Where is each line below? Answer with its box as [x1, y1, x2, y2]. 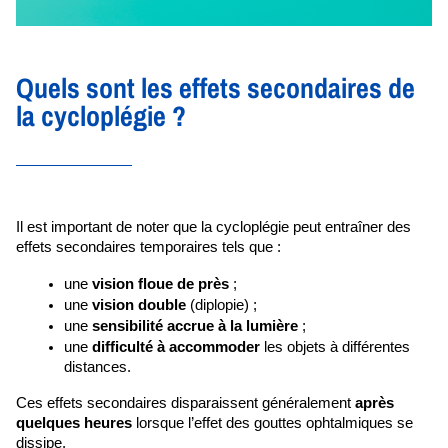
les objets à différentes [260, 339, 410, 356]
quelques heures [16, 415, 132, 432]
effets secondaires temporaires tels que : [16, 239, 285, 256]
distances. [64, 359, 135, 376]
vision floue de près [92, 276, 229, 293]
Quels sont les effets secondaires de [16, 69, 415, 108]
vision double [92, 297, 186, 314]
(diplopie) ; [186, 297, 257, 314]
